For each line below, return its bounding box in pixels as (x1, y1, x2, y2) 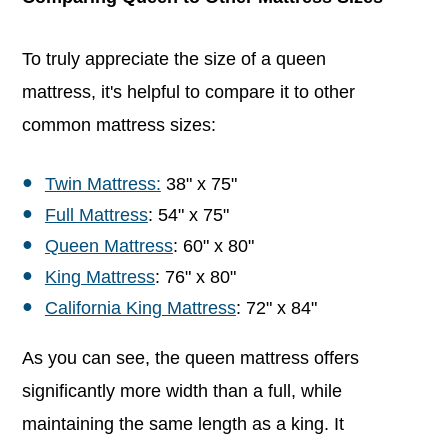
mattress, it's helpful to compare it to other (22, 81, 356, 102)
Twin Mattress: (44, 173, 161, 194)
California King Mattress (44, 297, 236, 318)
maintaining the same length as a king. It (22, 413, 345, 434)
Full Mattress (44, 204, 148, 225)
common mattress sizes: (22, 114, 217, 135)
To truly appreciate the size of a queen (22, 48, 327, 69)
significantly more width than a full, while (22, 380, 343, 401)
